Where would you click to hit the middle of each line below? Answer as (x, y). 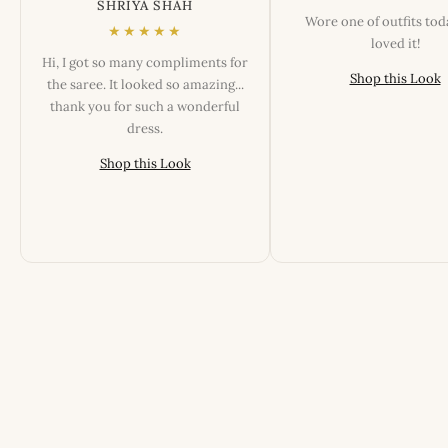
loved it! (395, 43)
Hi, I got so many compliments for (145, 62)
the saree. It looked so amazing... (145, 84)
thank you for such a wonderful (145, 106)
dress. (145, 128)
